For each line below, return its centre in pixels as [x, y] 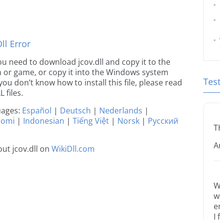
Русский [163, 121]
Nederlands [121, 110]
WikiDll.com [73, 149]
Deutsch [75, 110]
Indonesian [44, 121]
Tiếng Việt [91, 121]
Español [37, 110]
